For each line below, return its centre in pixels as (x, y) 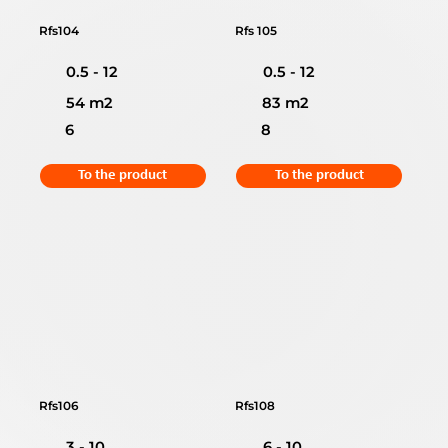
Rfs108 (255, 405)
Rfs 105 (256, 30)
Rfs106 (59, 405)
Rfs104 (59, 30)
